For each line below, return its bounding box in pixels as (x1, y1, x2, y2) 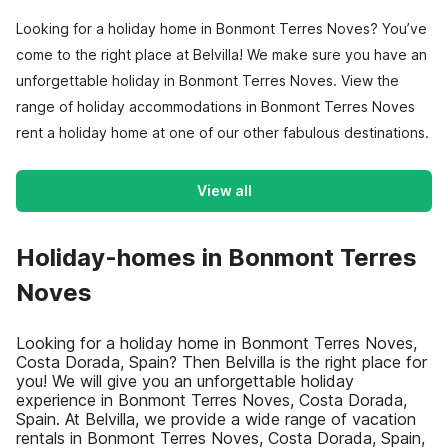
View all (196, 182, 252, 199)
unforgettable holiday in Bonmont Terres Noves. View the (16, 72, 399, 89)
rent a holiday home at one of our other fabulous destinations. (16, 124, 429, 141)
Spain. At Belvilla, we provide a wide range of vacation (16, 409, 416, 429)
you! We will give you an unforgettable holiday (16, 371, 354, 391)
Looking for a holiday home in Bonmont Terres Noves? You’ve (16, 20, 427, 37)
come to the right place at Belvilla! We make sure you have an (16, 46, 427, 63)
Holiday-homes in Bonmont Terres (16, 243, 417, 272)
